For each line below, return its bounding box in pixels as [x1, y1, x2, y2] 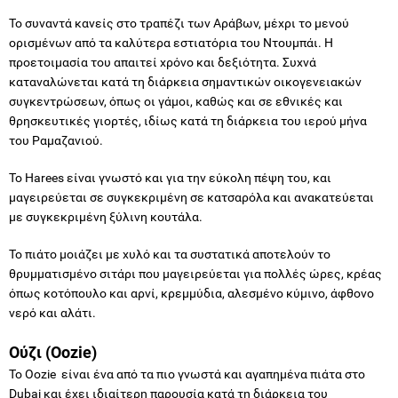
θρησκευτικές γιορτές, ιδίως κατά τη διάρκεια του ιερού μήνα [9, 113, 367, 128]
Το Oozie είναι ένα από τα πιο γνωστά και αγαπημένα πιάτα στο [9, 366, 365, 381]
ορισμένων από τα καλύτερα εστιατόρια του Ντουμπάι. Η [9, 35, 333, 50]
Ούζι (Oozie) [9, 342, 97, 362]
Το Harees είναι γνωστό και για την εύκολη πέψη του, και [9, 170, 331, 185]
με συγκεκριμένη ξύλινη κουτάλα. [9, 209, 203, 224]
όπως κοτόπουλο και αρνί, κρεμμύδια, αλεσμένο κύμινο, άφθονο [9, 285, 374, 300]
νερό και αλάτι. [9, 305, 96, 320]
